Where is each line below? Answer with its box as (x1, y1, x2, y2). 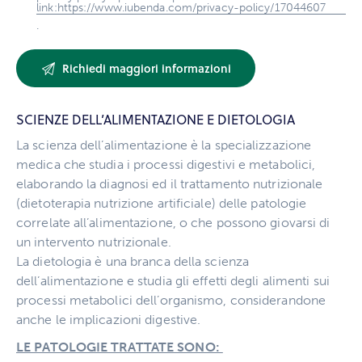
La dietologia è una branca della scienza (16, 254, 250, 270)
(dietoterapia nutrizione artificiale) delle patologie (16, 196, 307, 212)
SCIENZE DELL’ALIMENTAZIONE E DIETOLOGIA (16, 111, 295, 129)
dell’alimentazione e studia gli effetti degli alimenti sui (16, 273, 330, 289)
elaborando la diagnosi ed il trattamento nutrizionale (16, 176, 323, 192)
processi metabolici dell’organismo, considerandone (16, 293, 326, 309)
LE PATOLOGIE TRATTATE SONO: (16, 339, 223, 356)
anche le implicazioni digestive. (16, 312, 201, 328)
